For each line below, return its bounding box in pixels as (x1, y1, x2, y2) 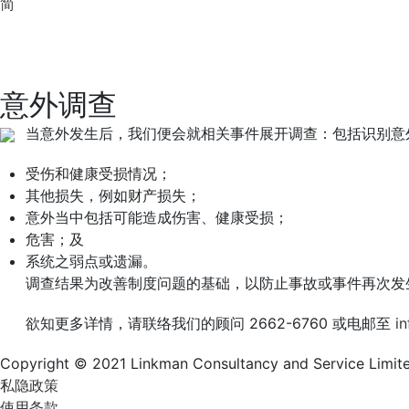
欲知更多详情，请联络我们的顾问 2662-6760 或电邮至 (26, 314, 395, 332)
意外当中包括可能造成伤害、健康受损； (26, 208, 288, 226)
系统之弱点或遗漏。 (26, 252, 157, 270)
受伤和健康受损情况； (26, 164, 172, 183)
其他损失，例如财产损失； (26, 186, 201, 204)
